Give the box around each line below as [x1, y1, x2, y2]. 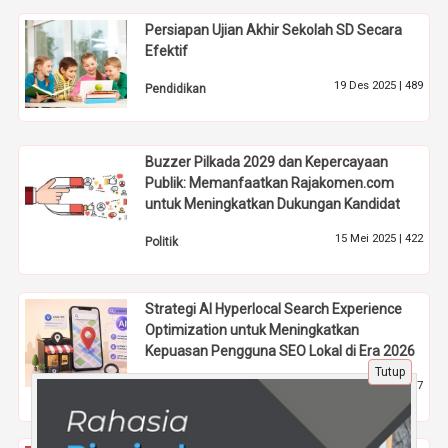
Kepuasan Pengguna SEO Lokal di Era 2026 [145, 342, 416, 359]
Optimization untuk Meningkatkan [145, 321, 360, 338]
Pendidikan [145, 81, 207, 96]
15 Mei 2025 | [334, 232, 405, 246]
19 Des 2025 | [333, 78, 405, 92]
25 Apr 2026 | [335, 378, 405, 392]
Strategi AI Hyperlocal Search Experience [145, 300, 403, 317]
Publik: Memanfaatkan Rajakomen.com [145, 175, 395, 192]
